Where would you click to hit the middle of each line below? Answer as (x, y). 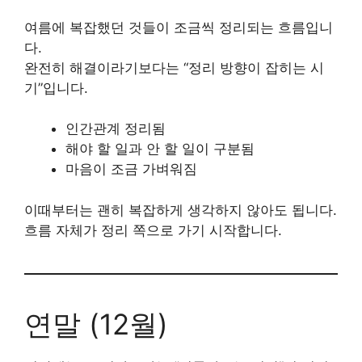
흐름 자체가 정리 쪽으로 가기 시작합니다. (153, 230)
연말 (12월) (96, 324)
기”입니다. (56, 88)
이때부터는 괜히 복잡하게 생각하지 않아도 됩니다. (181, 210)
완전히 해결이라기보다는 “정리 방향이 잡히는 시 (174, 67)
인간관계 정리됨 (116, 128)
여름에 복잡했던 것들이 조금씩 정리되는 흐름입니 (179, 27)
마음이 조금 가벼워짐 (131, 169)
